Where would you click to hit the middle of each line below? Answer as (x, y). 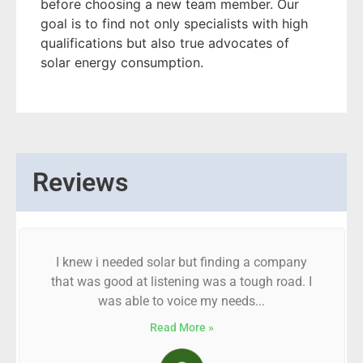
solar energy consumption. (122, 62)
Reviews (80, 182)
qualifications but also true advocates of (165, 43)
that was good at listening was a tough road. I (181, 282)
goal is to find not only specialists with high (174, 23)
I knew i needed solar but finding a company (181, 262)
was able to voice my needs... (181, 301)
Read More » (181, 327)
